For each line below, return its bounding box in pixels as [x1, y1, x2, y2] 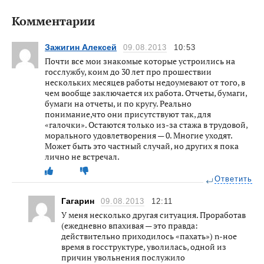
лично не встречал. [45, 150, 120, 162]
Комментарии [12, 12, 95, 29]
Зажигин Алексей [45, 42, 117, 52]
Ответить [214, 174, 252, 183]
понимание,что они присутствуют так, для [45, 108, 211, 120]
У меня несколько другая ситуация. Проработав [61, 209, 246, 220]
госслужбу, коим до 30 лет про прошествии [45, 65, 212, 77]
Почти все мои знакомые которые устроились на [45, 55, 235, 67]
